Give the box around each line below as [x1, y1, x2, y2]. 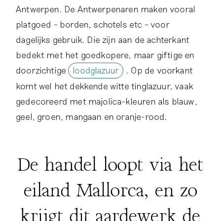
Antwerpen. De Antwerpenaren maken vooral [16, 3, 196, 14]
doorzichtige [16, 64, 69, 75]
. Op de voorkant [126, 64, 193, 75]
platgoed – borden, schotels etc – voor [16, 18, 170, 30]
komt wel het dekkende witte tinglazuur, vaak [16, 80, 193, 92]
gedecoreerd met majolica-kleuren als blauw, [16, 96, 197, 107]
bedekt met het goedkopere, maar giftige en [16, 49, 195, 60]
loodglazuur [73, 64, 119, 75]
